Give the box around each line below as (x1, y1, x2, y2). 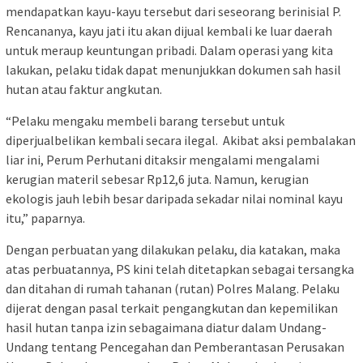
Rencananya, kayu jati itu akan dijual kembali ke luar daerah (6, 23, 332, 40)
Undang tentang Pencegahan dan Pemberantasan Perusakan (6, 339, 344, 356)
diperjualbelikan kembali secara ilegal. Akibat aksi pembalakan (6, 132, 356, 149)
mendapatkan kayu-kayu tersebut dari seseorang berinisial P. (6, 3, 341, 20)
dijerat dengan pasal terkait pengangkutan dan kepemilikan (6, 300, 338, 317)
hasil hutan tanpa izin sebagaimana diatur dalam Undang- (6, 319, 327, 336)
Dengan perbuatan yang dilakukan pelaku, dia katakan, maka (6, 241, 340, 258)
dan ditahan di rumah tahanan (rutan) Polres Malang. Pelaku (6, 280, 340, 297)
